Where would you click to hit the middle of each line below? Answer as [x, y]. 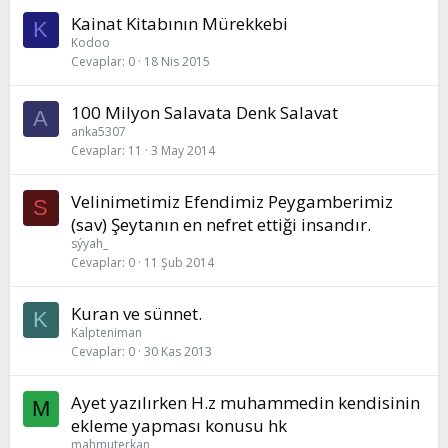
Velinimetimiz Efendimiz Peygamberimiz [232, 201]
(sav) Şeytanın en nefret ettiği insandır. [221, 224]
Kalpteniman [106, 332]
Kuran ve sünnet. [136, 313]
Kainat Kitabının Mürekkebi [179, 23]
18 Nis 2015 [177, 61]
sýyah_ [89, 243]
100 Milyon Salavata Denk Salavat [204, 112]
